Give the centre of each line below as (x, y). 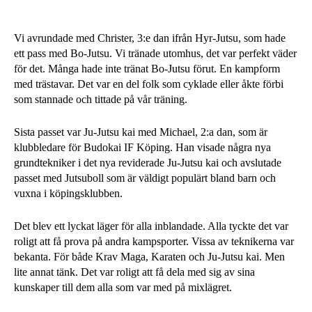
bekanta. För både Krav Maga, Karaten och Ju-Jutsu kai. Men (149, 257)
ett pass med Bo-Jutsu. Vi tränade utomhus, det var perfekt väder (155, 53)
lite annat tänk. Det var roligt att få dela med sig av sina (134, 272)
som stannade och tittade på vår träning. (101, 99)
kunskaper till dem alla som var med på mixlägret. (123, 287)
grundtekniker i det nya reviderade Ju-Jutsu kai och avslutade (148, 163)
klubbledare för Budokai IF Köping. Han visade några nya (142, 147)
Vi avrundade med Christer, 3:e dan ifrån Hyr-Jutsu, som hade (150, 38)
